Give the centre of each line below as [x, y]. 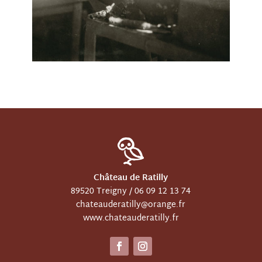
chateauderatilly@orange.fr [131, 205]
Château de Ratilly [131, 178]
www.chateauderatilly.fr [131, 219]
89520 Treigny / [103, 192]
